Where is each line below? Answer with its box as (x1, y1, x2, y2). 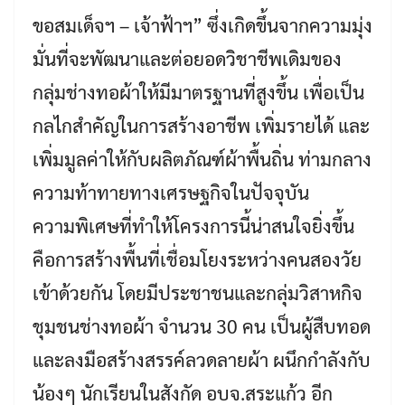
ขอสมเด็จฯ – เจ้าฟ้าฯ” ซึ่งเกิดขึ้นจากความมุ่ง (33, 13, 372, 37)
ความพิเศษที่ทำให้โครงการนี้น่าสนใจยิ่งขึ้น (33, 213, 354, 238)
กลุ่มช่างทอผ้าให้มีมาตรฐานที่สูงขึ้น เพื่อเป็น (33, 80, 364, 104)
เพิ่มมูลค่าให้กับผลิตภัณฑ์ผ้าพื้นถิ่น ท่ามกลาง (33, 146, 372, 171)
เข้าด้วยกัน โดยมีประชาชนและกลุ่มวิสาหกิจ (33, 280, 363, 305)
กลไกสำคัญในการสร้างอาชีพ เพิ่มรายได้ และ (33, 113, 370, 137)
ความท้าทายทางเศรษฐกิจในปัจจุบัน (33, 180, 309, 204)
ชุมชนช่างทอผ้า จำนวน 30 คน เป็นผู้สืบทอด (33, 314, 371, 338)
